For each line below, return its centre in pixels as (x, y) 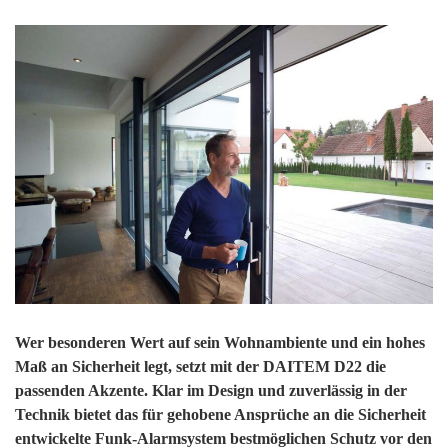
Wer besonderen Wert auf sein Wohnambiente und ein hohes (220, 342)
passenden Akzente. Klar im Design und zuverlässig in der (211, 390)
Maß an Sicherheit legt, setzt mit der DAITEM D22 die (200, 366)
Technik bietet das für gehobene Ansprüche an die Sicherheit (220, 414)
